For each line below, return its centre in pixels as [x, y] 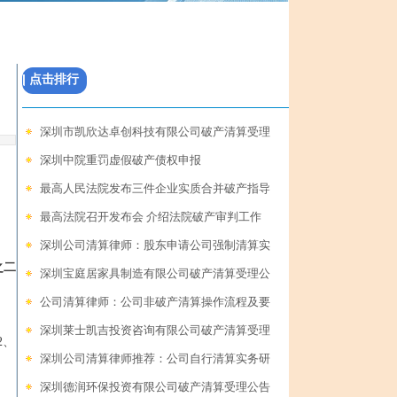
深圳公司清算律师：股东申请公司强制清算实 [155, 245]
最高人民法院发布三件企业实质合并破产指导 [155, 188]
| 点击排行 [51, 79]
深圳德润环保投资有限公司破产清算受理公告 [155, 387]
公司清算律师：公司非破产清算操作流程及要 [155, 302]
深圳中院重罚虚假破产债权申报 [121, 160]
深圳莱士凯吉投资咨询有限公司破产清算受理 [155, 330]
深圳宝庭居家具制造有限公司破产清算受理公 [155, 273]
